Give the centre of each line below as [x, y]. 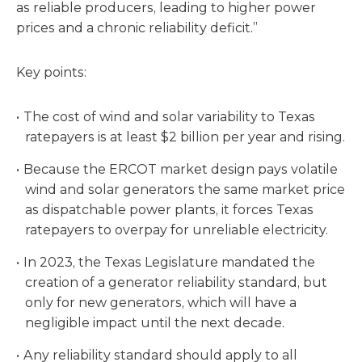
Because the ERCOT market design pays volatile [180, 169]
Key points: [51, 72]
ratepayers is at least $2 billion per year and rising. [185, 137]
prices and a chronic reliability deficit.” [137, 28]
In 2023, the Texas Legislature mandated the [169, 262]
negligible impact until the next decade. [155, 323]
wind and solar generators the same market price [185, 189]
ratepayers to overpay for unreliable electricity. [177, 230]
